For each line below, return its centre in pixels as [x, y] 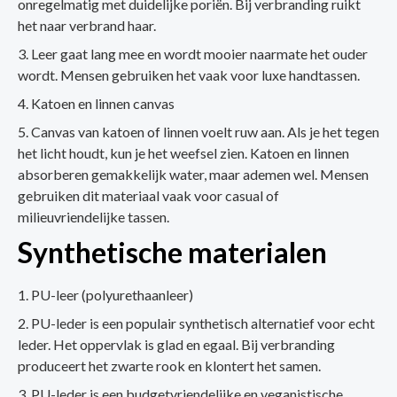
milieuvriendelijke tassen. [93, 217]
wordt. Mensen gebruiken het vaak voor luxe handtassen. [189, 75]
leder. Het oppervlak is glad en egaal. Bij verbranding [176, 345]
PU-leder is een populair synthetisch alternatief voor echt [203, 323]
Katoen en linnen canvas [103, 104]
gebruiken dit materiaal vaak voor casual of [148, 196]
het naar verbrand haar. [87, 26]
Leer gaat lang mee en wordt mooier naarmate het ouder [199, 54]
